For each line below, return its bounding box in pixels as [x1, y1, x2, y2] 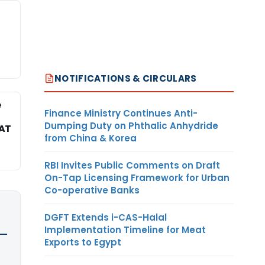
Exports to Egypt [44, 235, 121, 248]
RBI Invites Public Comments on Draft [44, 159, 220, 172]
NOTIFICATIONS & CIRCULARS [54, 72, 197, 85]
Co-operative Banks [44, 183, 140, 196]
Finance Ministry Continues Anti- [44, 106, 198, 119]
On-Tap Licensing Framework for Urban [44, 171, 230, 184]
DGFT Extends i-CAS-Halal [44, 211, 167, 224]
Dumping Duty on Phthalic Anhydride [44, 119, 218, 132]
